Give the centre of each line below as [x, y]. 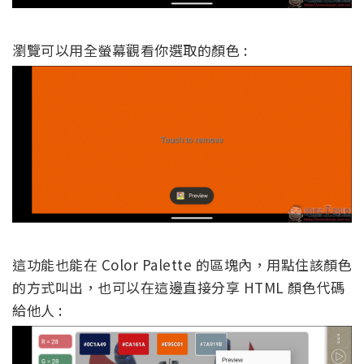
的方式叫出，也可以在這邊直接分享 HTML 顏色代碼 [178, 288]
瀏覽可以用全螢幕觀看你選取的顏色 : [130, 50]
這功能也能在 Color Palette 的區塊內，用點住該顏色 [182, 265]
